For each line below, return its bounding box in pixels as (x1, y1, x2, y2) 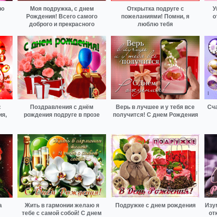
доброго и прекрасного (29, 21, 94, 28)
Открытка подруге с (126, 5, 184, 13)
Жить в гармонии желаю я (24, 201, 99, 209)
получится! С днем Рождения (112, 111, 198, 119)
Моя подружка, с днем (30, 5, 94, 13)
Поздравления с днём (30, 104, 93, 111)
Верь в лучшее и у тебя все (116, 104, 195, 111)
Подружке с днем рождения (115, 201, 196, 209)
